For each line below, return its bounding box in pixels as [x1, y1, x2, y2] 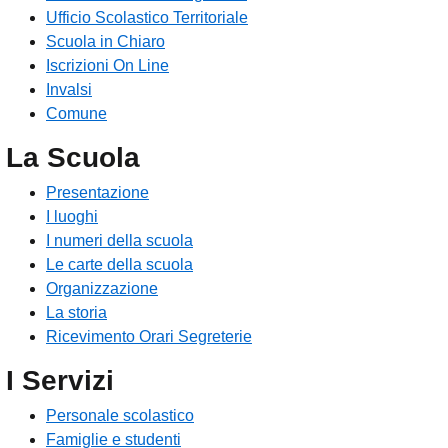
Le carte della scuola [46, 256, 193, 274]
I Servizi [6, 365, 114, 397]
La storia [46, 304, 107, 322]
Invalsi [46, 81, 92, 99]
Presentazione [46, 184, 149, 202]
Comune [46, 105, 107, 123]
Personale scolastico [46, 407, 194, 425]
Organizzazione [46, 280, 158, 298]
